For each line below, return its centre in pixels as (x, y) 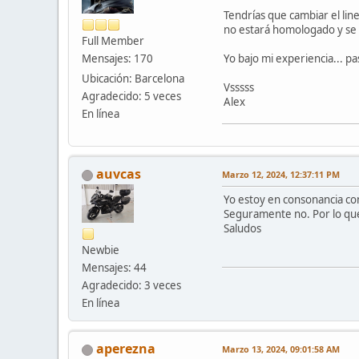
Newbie (101, 250)
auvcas (119, 174)
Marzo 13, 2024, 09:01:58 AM (281, 349)
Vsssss (239, 88)
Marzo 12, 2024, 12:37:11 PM (281, 175)
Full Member (113, 41)
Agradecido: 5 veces (131, 97)
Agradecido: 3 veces (131, 286)
